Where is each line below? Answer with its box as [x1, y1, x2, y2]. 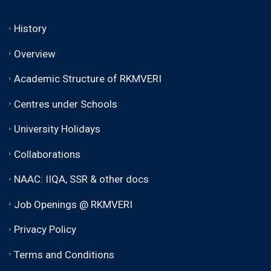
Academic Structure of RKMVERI [14, 72, 162, 85]
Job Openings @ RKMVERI [14, 198, 132, 211]
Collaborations [14, 148, 80, 160]
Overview [14, 47, 56, 60]
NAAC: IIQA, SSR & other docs [14, 172, 149, 185]
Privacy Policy [14, 223, 76, 235]
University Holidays [14, 122, 100, 135]
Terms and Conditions [14, 248, 114, 261]
